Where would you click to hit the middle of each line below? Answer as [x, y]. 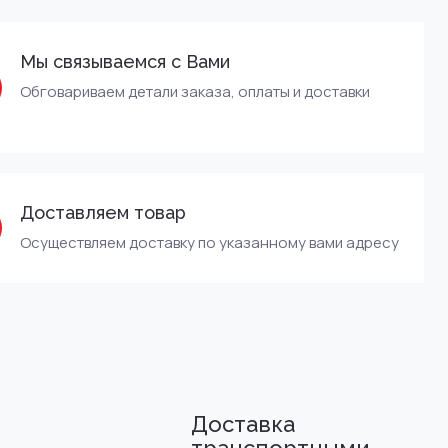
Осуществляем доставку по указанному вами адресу [209, 242]
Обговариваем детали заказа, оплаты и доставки [195, 91]
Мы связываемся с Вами [125, 61]
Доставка [243, 424]
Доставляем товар [103, 212]
